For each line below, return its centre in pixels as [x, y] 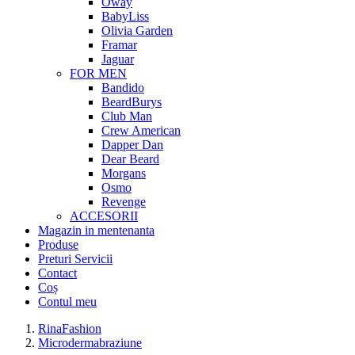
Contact [57, 273]
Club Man [127, 116]
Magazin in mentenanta [96, 230]
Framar [119, 45]
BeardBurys [132, 102]
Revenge [124, 202]
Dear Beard [130, 159]
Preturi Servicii [75, 259]
